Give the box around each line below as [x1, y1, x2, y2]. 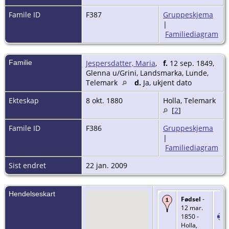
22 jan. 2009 [86, 160, 129, 170]
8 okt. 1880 [86, 95, 125, 105]
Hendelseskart [9, 189, 55, 198]
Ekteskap [9, 95, 39, 105]
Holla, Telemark [163, 95, 216, 105]
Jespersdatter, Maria [86, 58, 155, 68]
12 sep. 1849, [168, 58, 214, 68]
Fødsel [181, 194, 201, 203]
